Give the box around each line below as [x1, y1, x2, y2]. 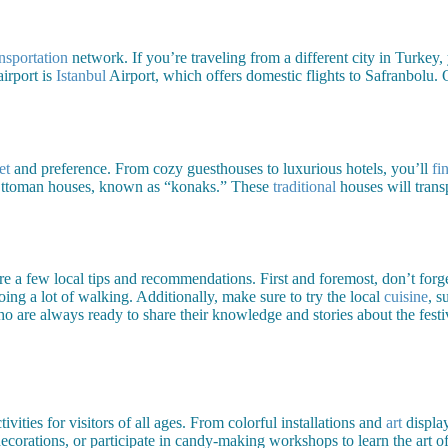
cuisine [384, 288, 428, 306]
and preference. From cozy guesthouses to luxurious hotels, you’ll [10, 159, 432, 177]
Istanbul [56, 66, 106, 84]
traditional [273, 177, 336, 195]
